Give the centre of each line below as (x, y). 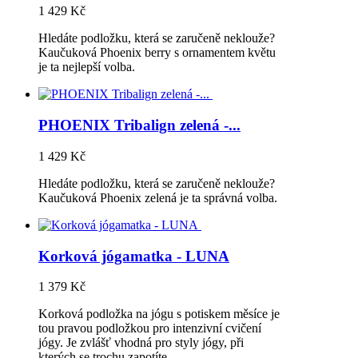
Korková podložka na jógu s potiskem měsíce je (159, 314)
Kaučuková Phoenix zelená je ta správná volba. (158, 197)
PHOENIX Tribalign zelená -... (139, 125)
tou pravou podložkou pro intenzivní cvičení (150, 328)
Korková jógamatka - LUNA (134, 256)
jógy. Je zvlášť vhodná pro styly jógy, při (141, 343)
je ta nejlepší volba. (87, 67)
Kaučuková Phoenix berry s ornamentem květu (157, 53)
